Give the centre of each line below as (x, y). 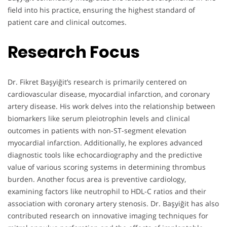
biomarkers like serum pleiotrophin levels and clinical (99, 118)
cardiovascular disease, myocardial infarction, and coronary (109, 94)
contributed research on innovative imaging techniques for (108, 215)
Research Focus (75, 52)
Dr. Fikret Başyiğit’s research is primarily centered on (97, 82)
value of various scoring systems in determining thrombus (107, 167)
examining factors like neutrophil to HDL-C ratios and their (107, 191)
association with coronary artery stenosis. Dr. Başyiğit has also (113, 203)
